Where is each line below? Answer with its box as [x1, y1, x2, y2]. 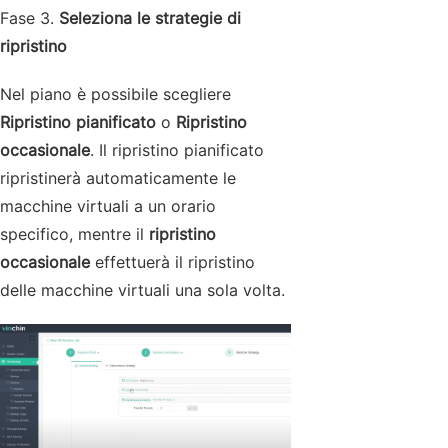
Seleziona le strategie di [59, 7, 241, 28]
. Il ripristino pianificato [90, 139, 264, 160]
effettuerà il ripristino [90, 251, 255, 272]
